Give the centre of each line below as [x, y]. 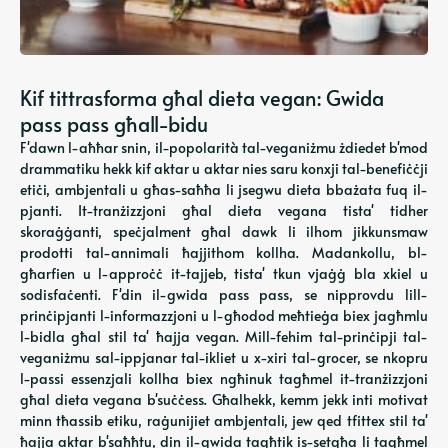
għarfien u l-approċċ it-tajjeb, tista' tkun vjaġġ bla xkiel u [224, 273]
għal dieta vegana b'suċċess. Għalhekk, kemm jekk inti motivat [224, 399]
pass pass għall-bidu [114, 124]
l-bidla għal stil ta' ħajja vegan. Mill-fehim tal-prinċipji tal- [224, 336]
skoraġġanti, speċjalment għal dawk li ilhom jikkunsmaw [224, 231]
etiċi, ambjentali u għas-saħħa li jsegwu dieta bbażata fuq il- [224, 189]
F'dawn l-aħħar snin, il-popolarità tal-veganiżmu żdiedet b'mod [224, 147]
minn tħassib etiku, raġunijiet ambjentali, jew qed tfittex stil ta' [224, 420]
